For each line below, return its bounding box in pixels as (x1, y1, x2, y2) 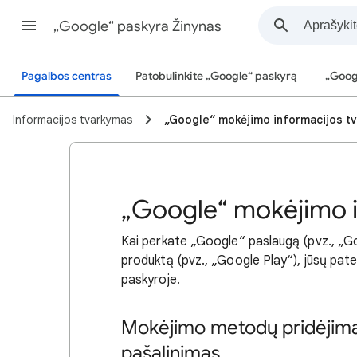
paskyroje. (121, 272, 180, 288)
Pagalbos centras (22, 69, 112, 83)
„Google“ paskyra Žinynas (53, 18, 222, 35)
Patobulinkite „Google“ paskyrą (135, 69, 297, 83)
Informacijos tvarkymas (13, 112, 132, 127)
